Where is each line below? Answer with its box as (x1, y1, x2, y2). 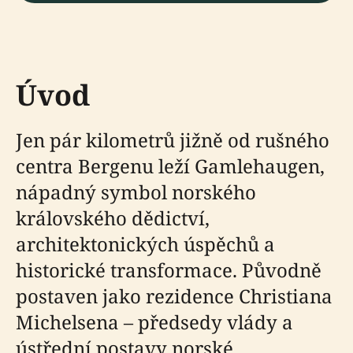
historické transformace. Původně (16, 257, 321, 283)
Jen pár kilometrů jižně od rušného (16, 127, 329, 153)
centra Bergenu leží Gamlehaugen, (16, 153, 325, 179)
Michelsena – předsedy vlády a (16, 309, 293, 335)
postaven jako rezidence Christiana (16, 283, 333, 309)
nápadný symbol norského (16, 179, 256, 205)
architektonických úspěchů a (16, 231, 275, 257)
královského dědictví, (16, 205, 210, 231)
